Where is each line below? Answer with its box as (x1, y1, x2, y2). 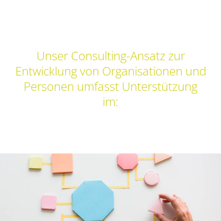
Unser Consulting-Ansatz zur (36, 47, 185, 64)
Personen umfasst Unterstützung (24, 78, 197, 95)
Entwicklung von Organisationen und (15, 63, 206, 79)
